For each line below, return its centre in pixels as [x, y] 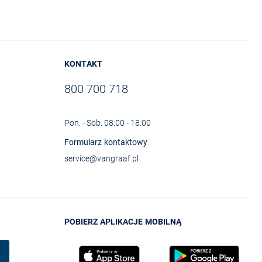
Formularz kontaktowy [106, 142]
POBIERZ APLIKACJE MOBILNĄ [123, 221]
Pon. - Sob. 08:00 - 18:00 [108, 123]
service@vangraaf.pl [101, 158]
